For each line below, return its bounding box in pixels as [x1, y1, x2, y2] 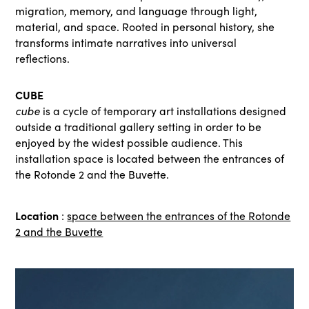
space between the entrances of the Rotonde [67, 208, 291, 223]
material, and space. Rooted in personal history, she [15, 19, 275, 34]
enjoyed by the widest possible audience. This [15, 135, 243, 150]
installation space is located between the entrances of [15, 151, 285, 166]
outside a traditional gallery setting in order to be [15, 119, 262, 134]
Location [15, 208, 59, 223]
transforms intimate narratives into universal [15, 35, 237, 50]
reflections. [15, 51, 70, 66]
